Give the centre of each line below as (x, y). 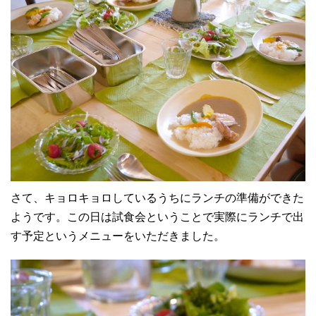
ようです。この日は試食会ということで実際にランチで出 (157, 217)
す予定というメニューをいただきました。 (118, 236)
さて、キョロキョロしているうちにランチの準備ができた (157, 198)
